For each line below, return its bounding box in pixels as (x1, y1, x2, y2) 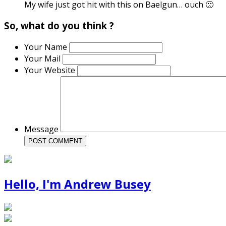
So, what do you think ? (4, 19, 114, 32)
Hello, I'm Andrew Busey (4, 175, 151, 192)
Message (24, 124, 61, 135)
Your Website (24, 65, 77, 76)
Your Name (24, 41, 69, 52)
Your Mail (24, 53, 63, 64)
